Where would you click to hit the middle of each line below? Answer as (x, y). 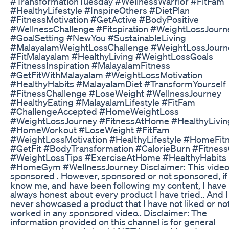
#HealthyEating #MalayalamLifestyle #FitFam (103, 102)
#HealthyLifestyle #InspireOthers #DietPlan (100, 10)
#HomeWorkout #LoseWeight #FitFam (90, 130)
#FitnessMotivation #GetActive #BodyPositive (105, 19)
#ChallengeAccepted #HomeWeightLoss (95, 111)
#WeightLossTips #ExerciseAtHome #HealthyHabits (118, 157)
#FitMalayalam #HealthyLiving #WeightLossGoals (112, 56)
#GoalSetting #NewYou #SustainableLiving (98, 38)
